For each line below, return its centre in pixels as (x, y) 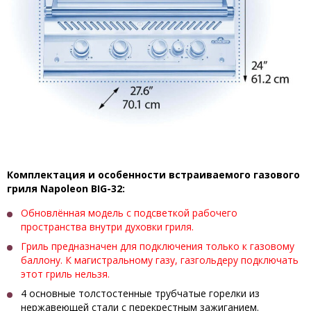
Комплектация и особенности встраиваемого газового (153, 174)
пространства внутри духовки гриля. (107, 226)
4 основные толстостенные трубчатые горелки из (140, 293)
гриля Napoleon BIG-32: (66, 188)
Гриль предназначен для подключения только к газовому (158, 246)
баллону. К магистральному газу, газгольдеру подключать (160, 260)
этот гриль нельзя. (65, 274)
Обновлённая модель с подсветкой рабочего (129, 212)
